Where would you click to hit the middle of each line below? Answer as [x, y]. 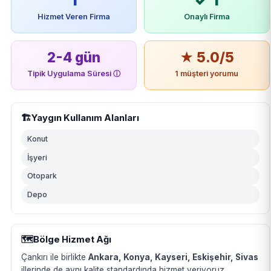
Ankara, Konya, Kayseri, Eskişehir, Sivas [173, 257]
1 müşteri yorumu [207, 73]
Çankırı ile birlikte [54, 257]
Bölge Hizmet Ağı [72, 239]
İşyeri [37, 157]
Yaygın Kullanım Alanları [85, 118]
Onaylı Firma [207, 17]
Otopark [42, 176]
